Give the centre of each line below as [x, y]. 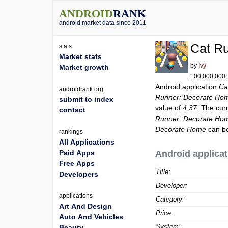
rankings [71, 132]
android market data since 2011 [103, 23]
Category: [170, 199]
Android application [187, 87]
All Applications [87, 142]
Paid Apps [77, 153]
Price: [165, 213]
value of [169, 108]
